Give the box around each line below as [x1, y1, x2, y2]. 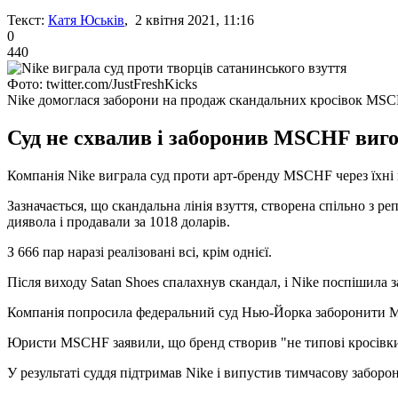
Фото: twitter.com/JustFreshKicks [7, 76, 197, 92]
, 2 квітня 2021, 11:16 [124, 12, 254, 28]
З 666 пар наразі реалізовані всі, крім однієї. [7, 243, 272, 259]
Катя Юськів [48, 12, 124, 28]
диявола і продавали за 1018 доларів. [7, 213, 230, 229]
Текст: [7, 12, 44, 28]
